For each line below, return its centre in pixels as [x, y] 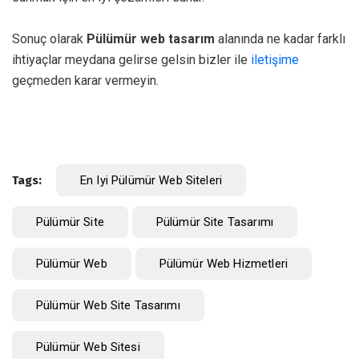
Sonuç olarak [49, 38]
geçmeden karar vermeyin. [85, 80]
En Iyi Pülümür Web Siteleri [151, 180]
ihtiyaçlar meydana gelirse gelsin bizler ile [131, 59]
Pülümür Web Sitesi [88, 347]
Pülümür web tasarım [151, 38]
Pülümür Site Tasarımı [214, 222]
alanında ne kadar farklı [280, 38]
